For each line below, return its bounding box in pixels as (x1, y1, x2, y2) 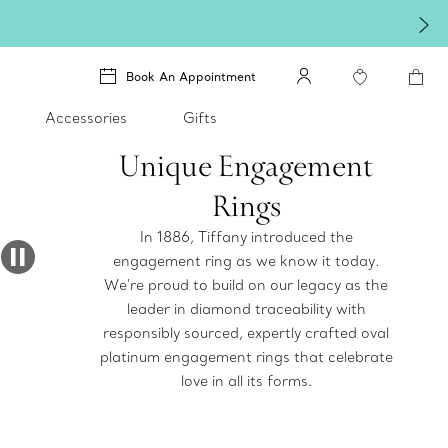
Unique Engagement (119, 145, 374, 185)
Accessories (45, 109, 127, 127)
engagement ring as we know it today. (113, 252, 380, 270)
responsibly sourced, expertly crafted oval (103, 324, 390, 342)
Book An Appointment (126, 68, 256, 84)
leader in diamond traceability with (126, 300, 366, 318)
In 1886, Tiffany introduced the (139, 228, 353, 246)
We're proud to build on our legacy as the (104, 276, 389, 294)
